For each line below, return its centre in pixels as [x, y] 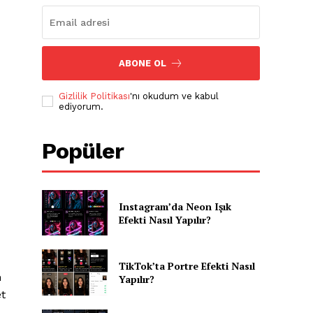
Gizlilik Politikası [95, 96]
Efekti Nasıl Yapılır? [165, 219]
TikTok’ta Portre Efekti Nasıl [187, 265]
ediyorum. [81, 106]
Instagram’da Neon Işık [175, 206]
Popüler [83, 151]
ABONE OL [143, 63]
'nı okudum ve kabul [175, 96]
